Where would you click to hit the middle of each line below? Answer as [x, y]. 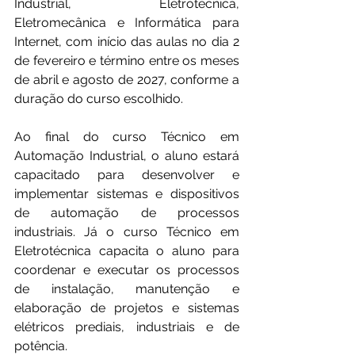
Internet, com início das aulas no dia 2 [127, 42]
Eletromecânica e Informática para [127, 23]
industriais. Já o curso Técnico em [127, 232]
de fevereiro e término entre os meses [127, 61]
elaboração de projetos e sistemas [127, 308]
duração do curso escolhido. [99, 99]
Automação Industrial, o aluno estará [127, 156]
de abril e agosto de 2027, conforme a [127, 80]
